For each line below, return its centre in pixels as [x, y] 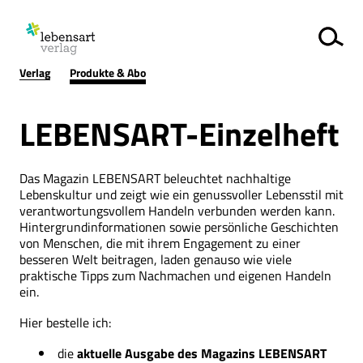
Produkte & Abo [108, 72]
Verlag [35, 72]
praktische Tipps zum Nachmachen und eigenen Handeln [175, 275]
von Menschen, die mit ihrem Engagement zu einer [160, 243]
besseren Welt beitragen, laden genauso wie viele [156, 259]
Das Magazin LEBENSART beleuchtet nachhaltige [155, 178]
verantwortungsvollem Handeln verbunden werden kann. [177, 211]
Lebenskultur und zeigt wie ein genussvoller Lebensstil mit [181, 194]
